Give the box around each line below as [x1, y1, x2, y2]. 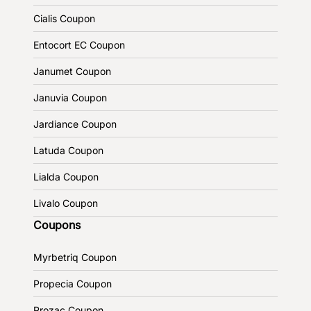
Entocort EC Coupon [33, 38, 125, 51]
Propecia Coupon [33, 277, 112, 289]
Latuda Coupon [33, 144, 103, 156]
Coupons [33, 217, 81, 232]
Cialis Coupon [33, 12, 95, 24]
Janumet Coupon [33, 65, 111, 77]
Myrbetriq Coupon [33, 251, 117, 263]
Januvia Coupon [33, 91, 107, 103]
